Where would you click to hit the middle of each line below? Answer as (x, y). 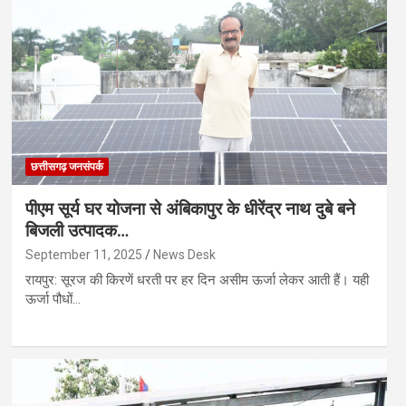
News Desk (184, 255)
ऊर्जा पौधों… (53, 300)
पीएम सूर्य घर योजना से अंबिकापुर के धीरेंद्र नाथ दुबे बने (190, 209)
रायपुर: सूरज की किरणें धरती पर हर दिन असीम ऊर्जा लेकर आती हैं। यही (197, 280)
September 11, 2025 (83, 255)
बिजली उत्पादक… (77, 231)
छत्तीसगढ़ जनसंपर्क (67, 167)
